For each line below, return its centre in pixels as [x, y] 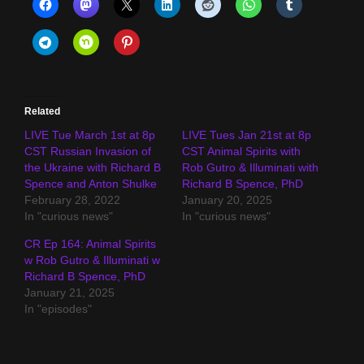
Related [42, 111]
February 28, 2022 [72, 199]
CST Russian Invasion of [88, 151]
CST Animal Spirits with [241, 151]
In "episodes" [58, 308]
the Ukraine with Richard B [93, 167]
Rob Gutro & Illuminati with [250, 167]
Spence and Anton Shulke [91, 183]
